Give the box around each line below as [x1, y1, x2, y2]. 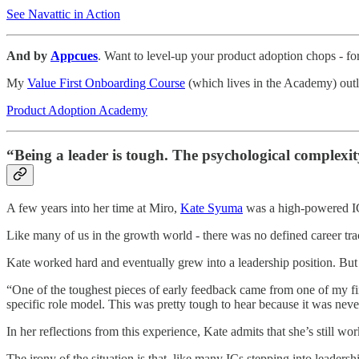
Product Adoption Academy [6, 103, 147, 117]
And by [6, 48, 50, 63]
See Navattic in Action [6, 6, 120, 21]
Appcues [50, 48, 98, 63]
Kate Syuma [180, 200, 243, 215]
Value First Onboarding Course [27, 75, 185, 90]
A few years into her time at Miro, [6, 200, 180, 215]
